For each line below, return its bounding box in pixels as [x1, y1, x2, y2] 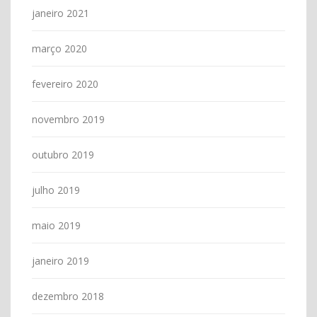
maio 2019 [32, 218, 81, 232]
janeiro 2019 [32, 253, 89, 267]
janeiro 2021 [32, 6, 89, 20]
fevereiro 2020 [32, 76, 98, 91]
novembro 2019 [32, 112, 105, 126]
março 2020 [32, 41, 87, 55]
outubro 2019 [32, 147, 94, 161]
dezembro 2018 [32, 289, 104, 303]
